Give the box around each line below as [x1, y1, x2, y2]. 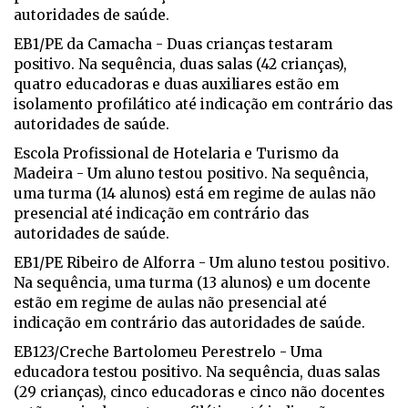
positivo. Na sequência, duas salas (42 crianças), [14, 56, 347, 74]
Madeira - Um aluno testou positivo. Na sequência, [14, 165, 369, 183]
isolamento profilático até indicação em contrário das [14, 96, 393, 114]
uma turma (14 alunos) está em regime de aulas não [14, 185, 376, 203]
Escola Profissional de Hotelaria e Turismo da [14, 145, 339, 163]
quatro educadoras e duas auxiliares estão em [14, 76, 339, 94]
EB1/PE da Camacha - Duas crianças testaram [14, 36, 332, 54]
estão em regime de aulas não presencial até [14, 294, 327, 312]
